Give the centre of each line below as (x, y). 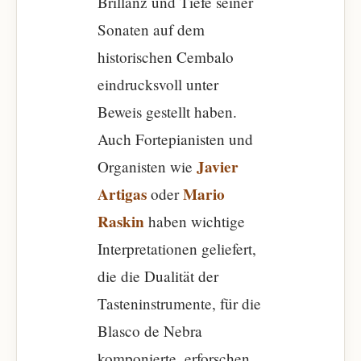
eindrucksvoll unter (158, 84)
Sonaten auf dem (151, 29)
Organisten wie (147, 166)
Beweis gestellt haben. (167, 112)
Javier (218, 167)
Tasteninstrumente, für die (179, 303)
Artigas (122, 194)
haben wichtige (195, 221)
